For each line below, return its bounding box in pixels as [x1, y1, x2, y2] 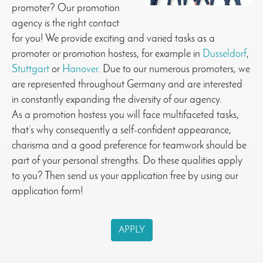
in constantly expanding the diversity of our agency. [12, 95, 222, 106]
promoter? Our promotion [12, 4, 120, 14]
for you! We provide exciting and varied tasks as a [12, 34, 215, 45]
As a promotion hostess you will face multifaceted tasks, [12, 110, 239, 121]
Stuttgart [12, 65, 49, 75]
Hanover [62, 65, 98, 75]
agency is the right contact [12, 19, 119, 29]
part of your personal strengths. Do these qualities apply [12, 156, 242, 167]
